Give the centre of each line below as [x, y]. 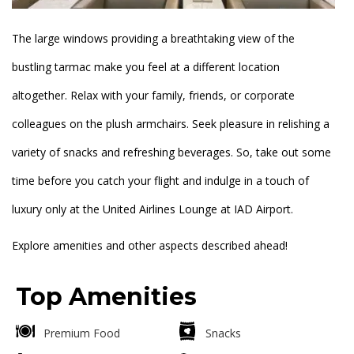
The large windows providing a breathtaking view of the [153, 39]
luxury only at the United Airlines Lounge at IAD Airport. [153, 209]
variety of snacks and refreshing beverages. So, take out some [171, 153]
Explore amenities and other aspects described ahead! [150, 246]
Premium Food [82, 333]
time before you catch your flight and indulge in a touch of [160, 181]
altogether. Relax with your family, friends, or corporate [153, 96]
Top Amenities [106, 297]
